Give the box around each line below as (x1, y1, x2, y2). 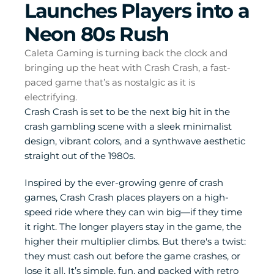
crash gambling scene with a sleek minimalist (24, 120, 232, 132)
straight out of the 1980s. (24, 150, 135, 161)
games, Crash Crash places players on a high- (24, 191, 229, 203)
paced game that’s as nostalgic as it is (24, 76, 195, 88)
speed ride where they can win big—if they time (24, 206, 242, 218)
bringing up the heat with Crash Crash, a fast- (24, 62, 231, 73)
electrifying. (24, 91, 80, 103)
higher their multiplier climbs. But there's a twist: (24, 235, 246, 247)
